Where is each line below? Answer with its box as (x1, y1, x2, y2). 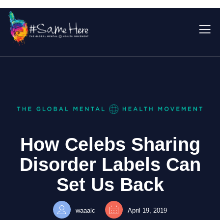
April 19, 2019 (128, 207, 167, 214)
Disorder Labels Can (19, 154, 201, 175)
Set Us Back (56, 174, 164, 195)
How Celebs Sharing (20, 134, 200, 155)
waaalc (76, 207, 95, 214)
